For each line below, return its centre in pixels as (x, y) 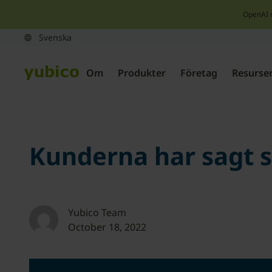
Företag (199, 73)
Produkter (142, 73)
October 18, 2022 (107, 227)
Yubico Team (97, 212)
